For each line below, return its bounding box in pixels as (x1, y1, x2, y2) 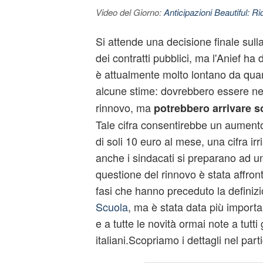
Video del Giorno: (95, 6, 164, 18)
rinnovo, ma (95, 100, 151, 115)
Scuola (95, 199, 128, 214)
